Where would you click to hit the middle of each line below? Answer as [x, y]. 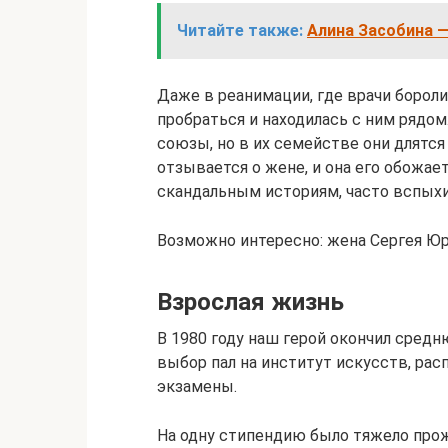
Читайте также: [240, 30]
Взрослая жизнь [250, 302]
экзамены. [197, 386]
